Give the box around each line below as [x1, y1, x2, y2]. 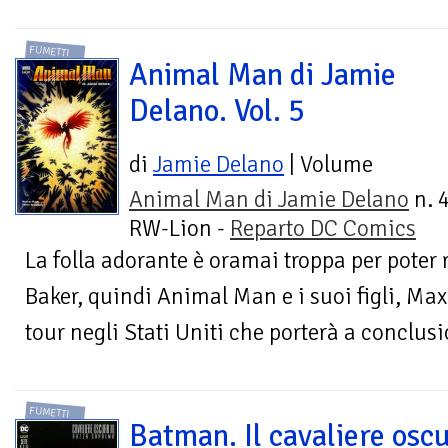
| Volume [284, 149, 373, 179]
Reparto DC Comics [230, 213, 416, 243]
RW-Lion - [129, 213, 230, 243]
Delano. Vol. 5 [129, 91, 305, 130]
